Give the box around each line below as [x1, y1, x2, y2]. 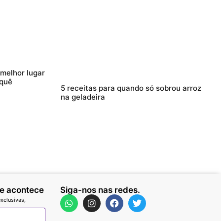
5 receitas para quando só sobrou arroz [60, 83, 201, 93]
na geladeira [60, 92, 105, 102]
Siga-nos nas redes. [60, 184, 140, 195]
